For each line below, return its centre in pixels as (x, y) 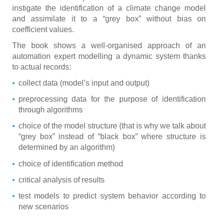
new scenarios (43, 206)
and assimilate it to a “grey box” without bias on (109, 18)
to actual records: (42, 67)
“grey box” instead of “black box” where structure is (112, 137)
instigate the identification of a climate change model (109, 8)
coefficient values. (43, 29)
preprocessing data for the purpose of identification (112, 99)
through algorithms (50, 110)
